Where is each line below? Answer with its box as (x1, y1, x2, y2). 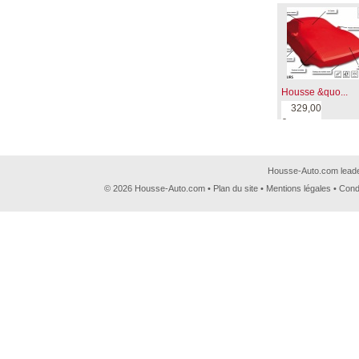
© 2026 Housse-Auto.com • (104, 184, 213, 193)
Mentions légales (266, 184, 331, 193)
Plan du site (213, 184, 258, 193)
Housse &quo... (281, 87, 348, 98)
